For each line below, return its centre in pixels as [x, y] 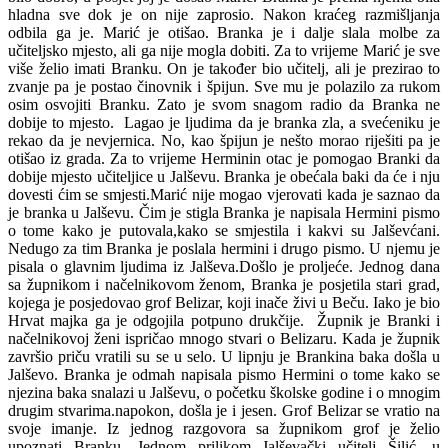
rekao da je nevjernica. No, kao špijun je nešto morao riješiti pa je [224, 140]
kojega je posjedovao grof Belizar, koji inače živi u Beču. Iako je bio [224, 302]
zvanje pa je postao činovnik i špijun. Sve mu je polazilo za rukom [224, 86]
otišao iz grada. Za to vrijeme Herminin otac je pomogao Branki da [224, 158]
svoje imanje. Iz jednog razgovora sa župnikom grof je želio [224, 428]
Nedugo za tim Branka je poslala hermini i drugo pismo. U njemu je [224, 248]
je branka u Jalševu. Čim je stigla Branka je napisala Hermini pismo [224, 212]
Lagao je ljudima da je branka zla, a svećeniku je [282, 122]
